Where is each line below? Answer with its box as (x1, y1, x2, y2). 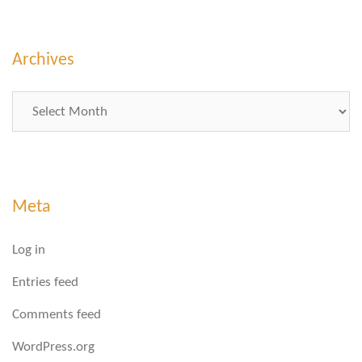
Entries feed (12, 276, 78, 290)
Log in (12, 243, 45, 258)
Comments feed (12, 308, 101, 322)
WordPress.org (12, 340, 95, 355)
